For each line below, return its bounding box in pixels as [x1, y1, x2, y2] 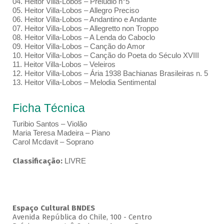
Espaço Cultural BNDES [12, 203, 95, 213]
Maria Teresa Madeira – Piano [12, 128, 112, 137]
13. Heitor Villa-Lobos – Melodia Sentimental [12, 78, 156, 87]
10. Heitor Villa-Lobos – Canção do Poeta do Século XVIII [12, 51, 199, 60]
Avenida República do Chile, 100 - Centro [12, 212, 152, 222]
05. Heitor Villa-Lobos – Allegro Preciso [12, 6, 139, 15]
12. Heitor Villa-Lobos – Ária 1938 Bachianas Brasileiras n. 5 [12, 69, 208, 78]
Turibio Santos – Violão [12, 119, 87, 128]
